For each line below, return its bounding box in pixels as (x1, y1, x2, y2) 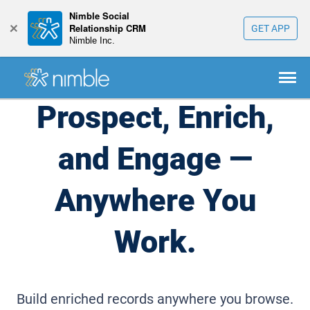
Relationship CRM (69, 21, 146, 35)
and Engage (57, 140, 229, 177)
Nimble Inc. (69, 35, 115, 46)
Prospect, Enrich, (36, 99, 274, 136)
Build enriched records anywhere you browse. (17, 291, 293, 307)
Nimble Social (69, 9, 129, 22)
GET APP (251, 23, 290, 34)
